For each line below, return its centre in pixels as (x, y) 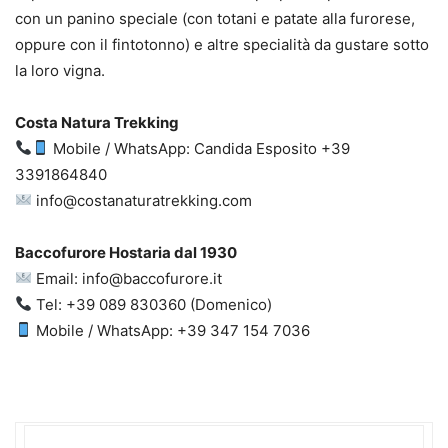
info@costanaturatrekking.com (142, 200)
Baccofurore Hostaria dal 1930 (126, 252)
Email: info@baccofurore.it (127, 278)
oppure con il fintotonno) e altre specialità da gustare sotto (222, 44)
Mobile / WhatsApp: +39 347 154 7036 (171, 330)
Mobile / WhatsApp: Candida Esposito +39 (200, 148)
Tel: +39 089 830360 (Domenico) (152, 304)
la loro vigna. (60, 70)
